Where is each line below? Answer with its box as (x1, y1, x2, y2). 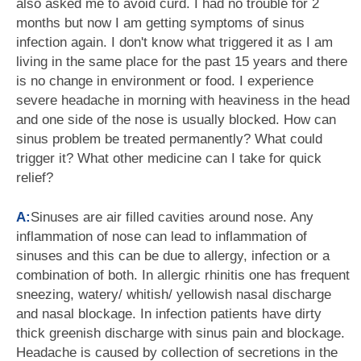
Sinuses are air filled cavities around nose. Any (31, 210, 313, 225)
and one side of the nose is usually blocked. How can (16, 112, 336, 127)
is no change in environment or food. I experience (16, 73, 313, 89)
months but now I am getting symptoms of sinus (16, 15, 305, 31)
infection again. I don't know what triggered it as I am (16, 35, 333, 50)
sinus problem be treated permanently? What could (16, 131, 322, 147)
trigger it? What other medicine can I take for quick (16, 151, 322, 166)
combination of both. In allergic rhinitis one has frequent (16, 268, 350, 283)
